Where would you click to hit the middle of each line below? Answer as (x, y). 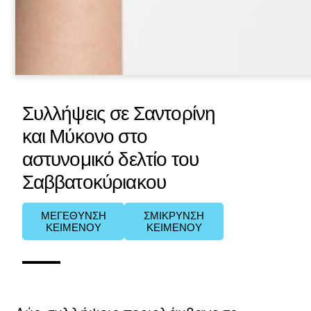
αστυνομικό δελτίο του (110, 159)
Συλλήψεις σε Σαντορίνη (119, 113)
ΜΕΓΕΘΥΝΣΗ (73, 216)
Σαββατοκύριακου (94, 182)
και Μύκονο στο (84, 136)
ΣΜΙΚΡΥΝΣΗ (174, 216)
